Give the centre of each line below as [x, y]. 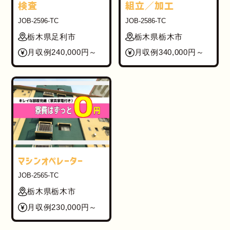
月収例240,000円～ [62, 53]
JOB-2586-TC [145, 21]
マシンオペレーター [51, 160]
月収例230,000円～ [62, 207]
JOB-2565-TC [39, 175]
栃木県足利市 [52, 37]
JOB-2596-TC [39, 21]
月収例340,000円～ [169, 53]
